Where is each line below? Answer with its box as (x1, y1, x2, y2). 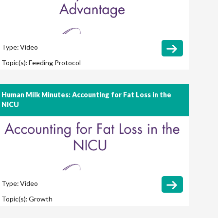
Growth (28, 195, 53, 203)
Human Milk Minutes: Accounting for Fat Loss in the (1, 91, 171, 99)
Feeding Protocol (28, 58, 81, 67)
